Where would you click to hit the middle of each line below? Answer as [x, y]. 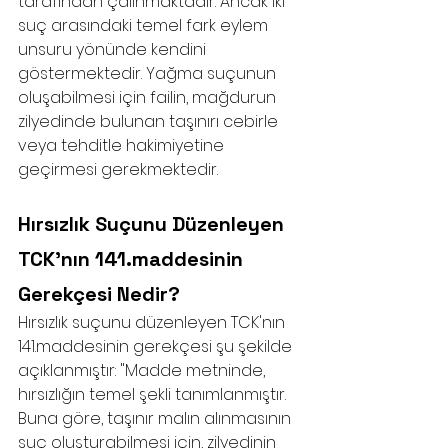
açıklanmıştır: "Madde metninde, [143, 370]
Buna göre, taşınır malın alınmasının [156, 418]
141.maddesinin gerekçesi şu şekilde [157, 346]
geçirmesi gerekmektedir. [120, 169]
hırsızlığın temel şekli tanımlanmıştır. [154, 394]
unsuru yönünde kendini [114, 49]
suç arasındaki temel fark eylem [145, 25]
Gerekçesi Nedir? [99, 294]
